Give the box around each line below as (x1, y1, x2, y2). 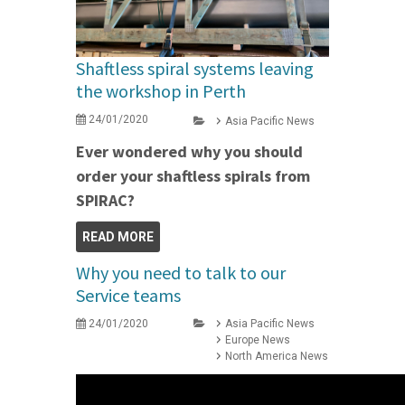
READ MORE (82, 229, 154, 244)
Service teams (76, 283, 181, 306)
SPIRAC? (76, 189, 135, 211)
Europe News (225, 333, 290, 346)
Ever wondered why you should (76, 140, 303, 162)
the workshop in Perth (76, 79, 246, 102)
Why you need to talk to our (76, 260, 286, 284)
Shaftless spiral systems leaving (76, 56, 314, 80)
